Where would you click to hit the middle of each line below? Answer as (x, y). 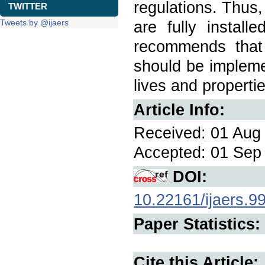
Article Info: (179, 110)
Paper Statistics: (197, 224)
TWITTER (28, 6)
